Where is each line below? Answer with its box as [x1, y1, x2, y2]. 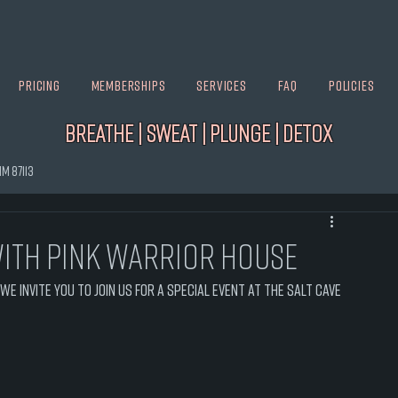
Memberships [91, 76, 166, 94]
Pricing [19, 76, 60, 94]
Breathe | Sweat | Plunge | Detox [65, 119, 332, 147]
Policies [328, 76, 375, 94]
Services [196, 76, 247, 94]
